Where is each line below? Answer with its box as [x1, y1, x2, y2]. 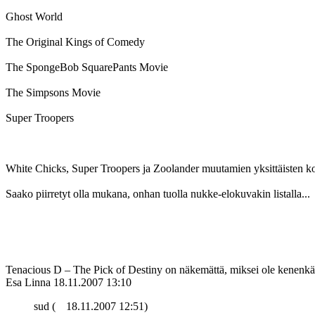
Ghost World [6, 11, 63, 23]
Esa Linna [6, 276, 51, 289]
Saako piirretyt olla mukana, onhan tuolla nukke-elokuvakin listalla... [6, 188, 310, 200]
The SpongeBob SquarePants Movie [6, 61, 168, 74]
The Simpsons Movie [6, 86, 101, 99]
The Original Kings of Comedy [6, 36, 145, 49]
